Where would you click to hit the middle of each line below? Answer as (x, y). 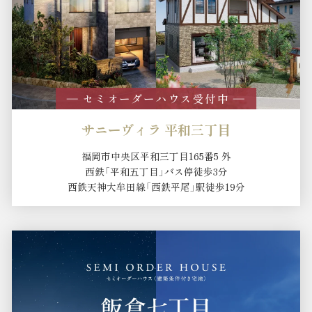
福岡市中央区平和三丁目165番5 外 (156, 156)
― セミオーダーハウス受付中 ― (156, 98)
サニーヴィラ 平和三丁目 (156, 129)
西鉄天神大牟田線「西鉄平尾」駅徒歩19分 (156, 187)
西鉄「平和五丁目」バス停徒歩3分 (156, 172)
